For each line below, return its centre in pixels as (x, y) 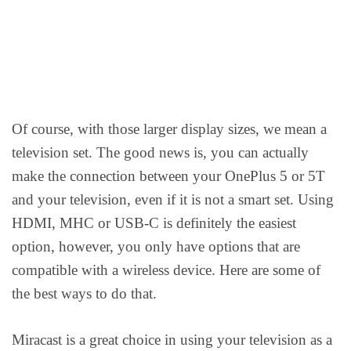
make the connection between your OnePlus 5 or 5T (168, 176)
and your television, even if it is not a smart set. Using (173, 200)
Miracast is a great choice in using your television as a (172, 339)
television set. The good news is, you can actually (160, 153)
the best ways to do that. (84, 294)
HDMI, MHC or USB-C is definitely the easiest (154, 223)
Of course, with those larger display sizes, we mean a (169, 129)
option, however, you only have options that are (156, 247)
